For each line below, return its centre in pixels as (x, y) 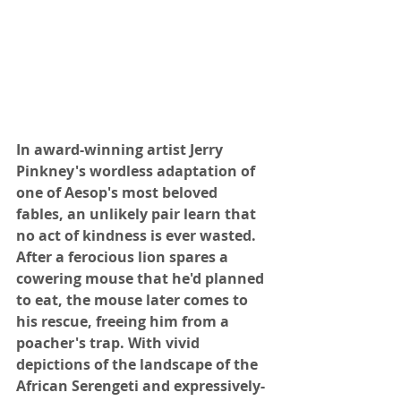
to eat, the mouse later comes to (134, 299)
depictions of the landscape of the (139, 364)
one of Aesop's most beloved (119, 192)
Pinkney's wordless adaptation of (137, 171)
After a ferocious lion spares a (124, 256)
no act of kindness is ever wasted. (138, 235)
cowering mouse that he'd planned (142, 278)
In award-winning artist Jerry (121, 149)
